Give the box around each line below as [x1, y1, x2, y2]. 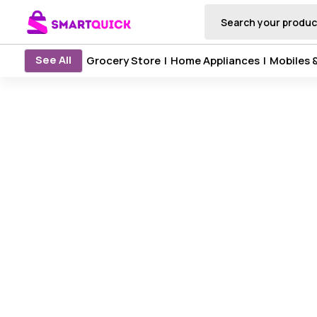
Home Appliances [170, 53, 260, 68]
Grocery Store [86, 53, 161, 68]
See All [35, 52, 71, 67]
